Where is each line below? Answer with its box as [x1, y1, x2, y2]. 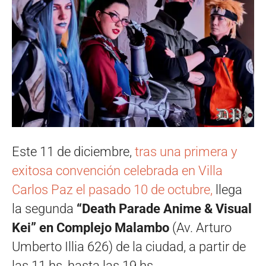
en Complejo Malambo [39, 220, 172, 235]
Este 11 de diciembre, [12, 144, 135, 159]
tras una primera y [135, 144, 237, 159]
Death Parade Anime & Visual [82, 201, 252, 216]
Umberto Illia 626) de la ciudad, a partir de [12, 239, 246, 254]
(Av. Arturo [172, 220, 232, 235]
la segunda [12, 201, 77, 216]
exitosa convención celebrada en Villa [12, 163, 223, 178]
